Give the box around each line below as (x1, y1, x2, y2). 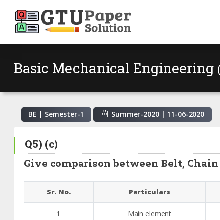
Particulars (128, 187, 170, 197)
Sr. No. (46, 187, 71, 197)
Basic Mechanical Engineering (14, 58, 217, 77)
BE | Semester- (28, 109, 80, 119)
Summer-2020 (111, 109, 159, 119)
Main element (127, 209, 171, 219)
